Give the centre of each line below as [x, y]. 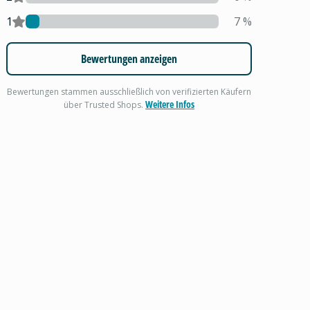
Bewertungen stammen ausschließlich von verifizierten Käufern [129, 92]
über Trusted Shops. [105, 105]
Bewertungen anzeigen [129, 59]
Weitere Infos [170, 104]
